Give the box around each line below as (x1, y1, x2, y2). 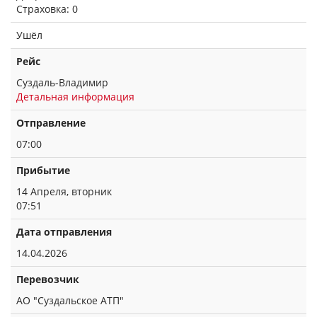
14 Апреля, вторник (16, 185, 112, 198)
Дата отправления (16, 225, 112, 238)
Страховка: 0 (16, 2, 78, 16)
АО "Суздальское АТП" (16, 294, 124, 307)
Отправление (16, 116, 86, 129)
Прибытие (16, 163, 70, 177)
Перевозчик (16, 272, 79, 286)
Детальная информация (16, 90, 134, 103)
